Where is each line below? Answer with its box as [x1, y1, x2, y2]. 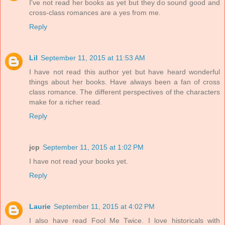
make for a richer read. [29, 97, 102, 106]
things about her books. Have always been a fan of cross [29, 77, 220, 86]
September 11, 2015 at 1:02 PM [43, 143, 144, 151]
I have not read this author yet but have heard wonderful [29, 67, 220, 76]
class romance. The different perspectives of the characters [29, 87, 220, 96]
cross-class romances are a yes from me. [29, 9, 161, 17]
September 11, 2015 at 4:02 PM [54, 202, 155, 210]
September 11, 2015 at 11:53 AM [41, 53, 145, 62]
